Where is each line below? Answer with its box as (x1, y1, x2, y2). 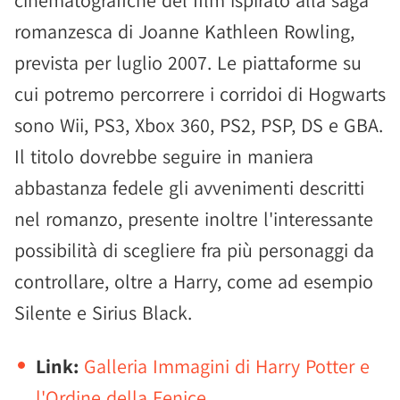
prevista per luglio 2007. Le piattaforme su (14, 50, 362, 75)
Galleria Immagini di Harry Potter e (84, 354, 370, 379)
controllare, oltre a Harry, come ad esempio (14, 269, 373, 294)
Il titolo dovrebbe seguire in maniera (14, 144, 313, 169)
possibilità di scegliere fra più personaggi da (14, 237, 374, 262)
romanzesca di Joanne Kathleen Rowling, (14, 19, 354, 44)
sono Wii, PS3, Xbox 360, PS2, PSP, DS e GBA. (14, 112, 383, 137)
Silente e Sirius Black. (14, 300, 192, 325)
